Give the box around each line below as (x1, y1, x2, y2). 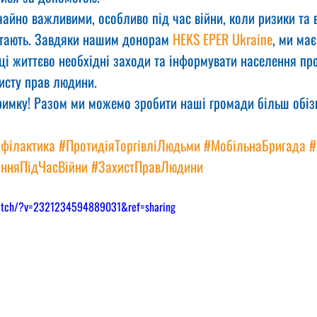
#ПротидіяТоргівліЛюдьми (59, 134, 200, 156)
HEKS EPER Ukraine (173, 28, 272, 50)
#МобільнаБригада (204, 134, 306, 156)
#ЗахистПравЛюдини (91, 156, 203, 177)
